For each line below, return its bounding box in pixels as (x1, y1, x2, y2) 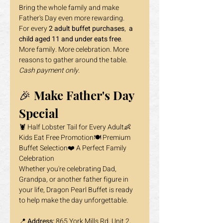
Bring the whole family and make (19, 2, 120, 13)
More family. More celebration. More (19, 44, 130, 55)
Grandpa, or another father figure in (19, 174, 130, 185)
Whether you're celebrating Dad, (19, 164, 118, 174)
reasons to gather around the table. (19, 55, 127, 65)
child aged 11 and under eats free (19, 34, 121, 44)
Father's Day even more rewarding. (19, 13, 124, 23)
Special (19, 105, 58, 121)
